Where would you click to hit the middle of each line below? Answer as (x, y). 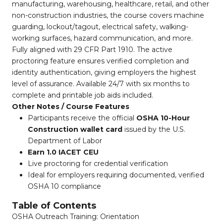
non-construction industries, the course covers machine (108, 15)
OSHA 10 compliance (64, 186)
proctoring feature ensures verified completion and (100, 61)
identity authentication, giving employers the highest (104, 72)
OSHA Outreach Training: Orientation (76, 217)
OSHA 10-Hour (163, 118)
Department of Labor (65, 141)
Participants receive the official (82, 118)
